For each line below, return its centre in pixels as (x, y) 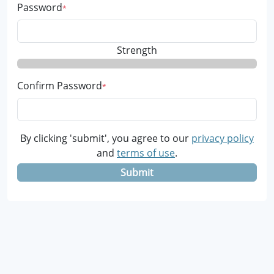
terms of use (146, 153)
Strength (137, 50)
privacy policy (223, 138)
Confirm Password (60, 86)
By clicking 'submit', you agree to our (106, 138)
